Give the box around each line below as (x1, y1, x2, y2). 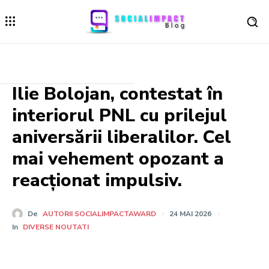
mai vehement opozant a (12, 147, 224, 172)
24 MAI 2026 (169, 209, 211, 219)
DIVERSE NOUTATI (23, 222, 89, 232)
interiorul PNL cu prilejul (12, 103, 227, 128)
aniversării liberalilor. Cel (12, 125, 231, 150)
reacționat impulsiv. (12, 168, 182, 193)
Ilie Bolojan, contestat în (12, 82, 223, 107)
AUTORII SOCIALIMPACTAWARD (43, 209, 156, 219)
